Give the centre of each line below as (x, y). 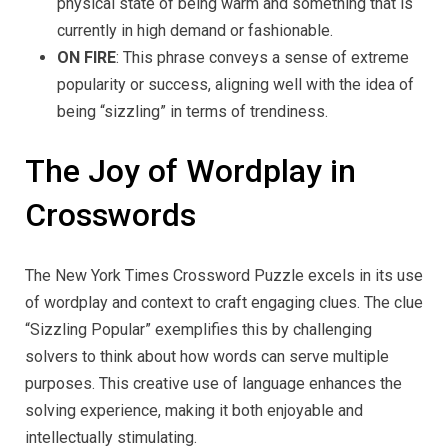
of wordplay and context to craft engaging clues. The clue (224, 303)
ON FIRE (86, 57)
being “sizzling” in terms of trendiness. (192, 111)
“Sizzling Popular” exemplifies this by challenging (198, 330)
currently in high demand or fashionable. (195, 30)
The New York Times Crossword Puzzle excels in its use (224, 276)
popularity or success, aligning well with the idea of (235, 84)
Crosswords (110, 214)
